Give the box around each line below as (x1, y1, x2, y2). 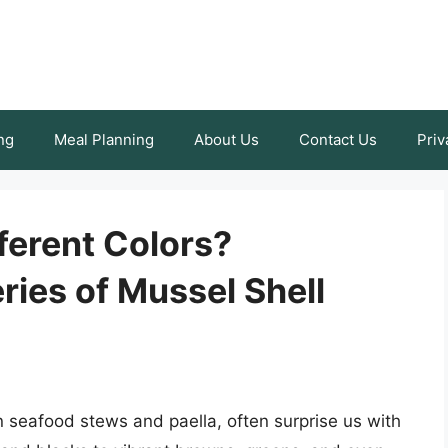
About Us (194, 130, 259, 149)
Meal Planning (54, 130, 154, 149)
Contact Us (299, 130, 377, 149)
